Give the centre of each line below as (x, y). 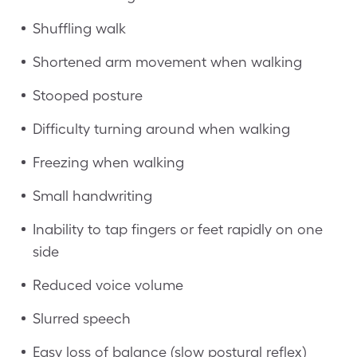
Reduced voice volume (108, 284)
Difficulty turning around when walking (161, 128)
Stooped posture (88, 95)
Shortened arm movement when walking (167, 61)
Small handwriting (92, 195)
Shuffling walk (79, 28)
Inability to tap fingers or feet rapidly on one (178, 229)
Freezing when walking (108, 162)
